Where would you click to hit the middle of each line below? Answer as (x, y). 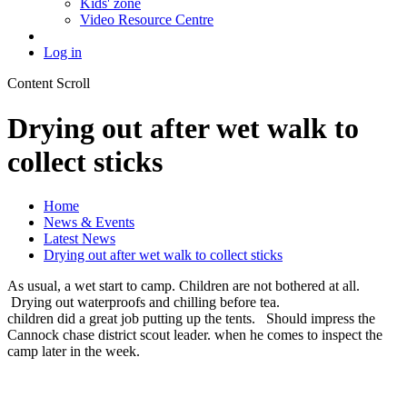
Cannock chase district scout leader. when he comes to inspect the (195, 335)
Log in (63, 53)
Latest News (79, 239)
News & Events (89, 223)
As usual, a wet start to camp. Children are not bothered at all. (184, 286)
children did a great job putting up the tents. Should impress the (191, 319)
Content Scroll (49, 84)
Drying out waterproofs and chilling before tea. (145, 303)
